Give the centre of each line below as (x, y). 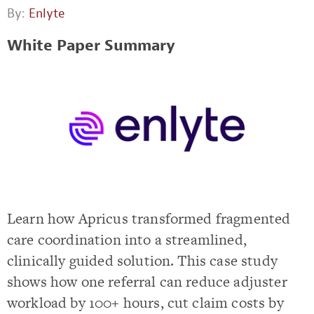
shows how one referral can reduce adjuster (147, 281)
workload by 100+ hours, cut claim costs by (145, 302)
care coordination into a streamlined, (127, 239)
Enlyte (47, 14)
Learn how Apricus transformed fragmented (149, 218)
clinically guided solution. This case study (142, 260)
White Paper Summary (91, 46)
